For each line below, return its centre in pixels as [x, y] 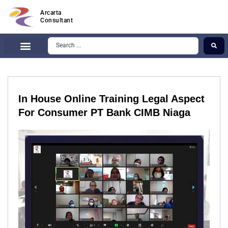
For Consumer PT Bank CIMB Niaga [104, 113]
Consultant [57, 21]
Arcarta [51, 13]
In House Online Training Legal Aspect [111, 99]
